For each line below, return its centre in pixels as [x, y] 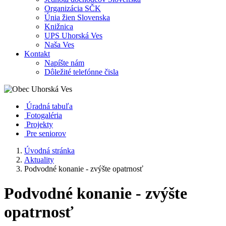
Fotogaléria [44, 115]
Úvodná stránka [49, 151]
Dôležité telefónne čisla [81, 72]
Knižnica [59, 26]
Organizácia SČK [73, 8]
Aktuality [39, 160]
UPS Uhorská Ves [73, 36]
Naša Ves [59, 45]
